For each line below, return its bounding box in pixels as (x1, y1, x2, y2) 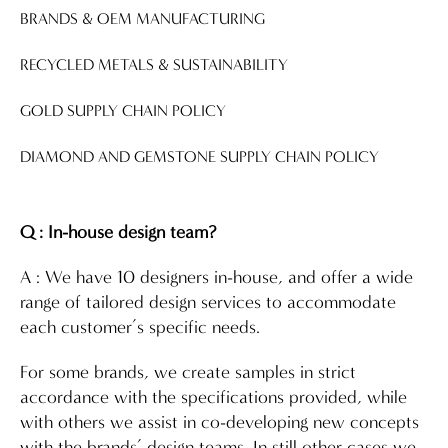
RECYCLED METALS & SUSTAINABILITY (20, 55, 288, 74)
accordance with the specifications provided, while (20, 386, 407, 408)
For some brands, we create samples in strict (20, 361, 356, 383)
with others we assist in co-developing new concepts (20, 411, 419, 433)
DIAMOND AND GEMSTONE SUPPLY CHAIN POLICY (20, 147, 379, 166)
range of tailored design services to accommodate (20, 291, 396, 313)
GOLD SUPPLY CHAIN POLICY (20, 101, 226, 120)
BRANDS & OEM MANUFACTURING (20, 9, 265, 28)
